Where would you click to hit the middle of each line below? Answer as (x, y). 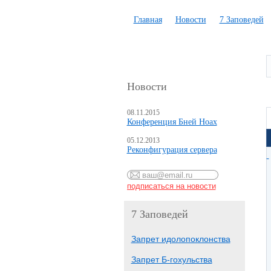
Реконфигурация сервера (172, 150)
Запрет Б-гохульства (171, 260)
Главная (148, 20)
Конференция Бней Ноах (172, 122)
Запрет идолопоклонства (181, 239)
